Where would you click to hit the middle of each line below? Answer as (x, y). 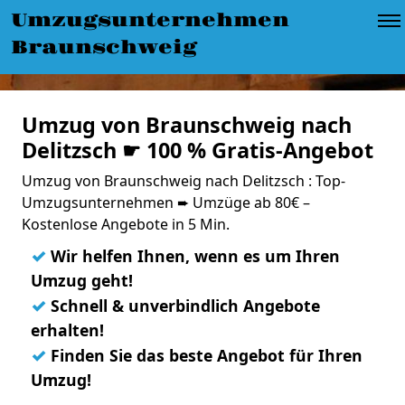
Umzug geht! (82, 280)
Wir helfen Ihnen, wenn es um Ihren (193, 256)
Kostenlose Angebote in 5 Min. (126, 224)
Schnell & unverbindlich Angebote (183, 306)
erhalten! (67, 330)
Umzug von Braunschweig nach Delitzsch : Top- (184, 181)
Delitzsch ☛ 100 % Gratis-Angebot (198, 150)
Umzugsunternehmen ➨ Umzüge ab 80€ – (166, 202)
